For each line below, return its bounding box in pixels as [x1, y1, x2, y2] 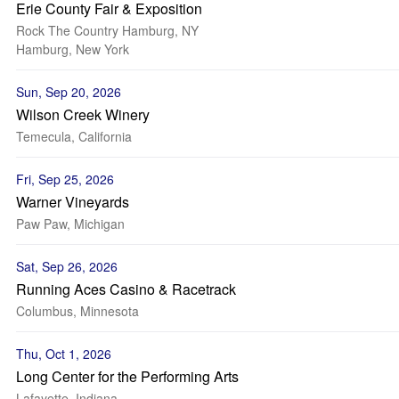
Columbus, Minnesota [16, 302, 139, 320]
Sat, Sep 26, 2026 [16, 257, 118, 275]
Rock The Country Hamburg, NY [16, 21, 199, 39]
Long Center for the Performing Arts [16, 366, 239, 387]
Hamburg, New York [16, 40, 129, 58]
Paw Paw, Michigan [16, 215, 125, 232]
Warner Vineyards [16, 191, 129, 212]
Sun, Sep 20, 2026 [16, 83, 121, 101]
